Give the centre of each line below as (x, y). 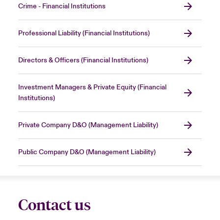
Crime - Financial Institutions (62, 6)
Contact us (54, 205)
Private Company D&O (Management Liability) (88, 125)
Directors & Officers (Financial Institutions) (83, 60)
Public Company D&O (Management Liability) (87, 152)
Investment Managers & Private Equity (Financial (92, 87)
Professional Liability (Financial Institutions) (84, 33)
